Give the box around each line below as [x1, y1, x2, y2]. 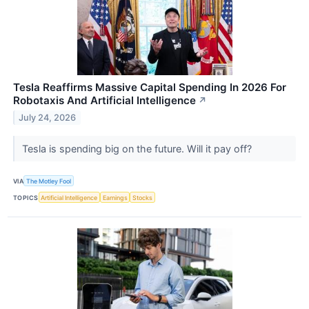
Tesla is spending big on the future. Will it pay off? [21, 143, 255, 155]
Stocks [132, 193, 153, 201]
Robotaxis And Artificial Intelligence [13, 94, 196, 108]
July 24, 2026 [19, 112, 77, 123]
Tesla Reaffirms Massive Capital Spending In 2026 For [13, 81, 286, 94]
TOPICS [13, 193, 39, 201]
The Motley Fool [26, 177, 72, 185]
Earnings [102, 193, 128, 201]
